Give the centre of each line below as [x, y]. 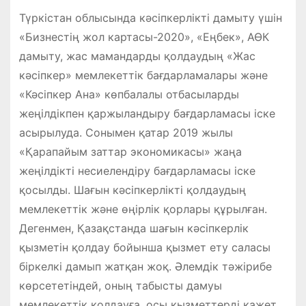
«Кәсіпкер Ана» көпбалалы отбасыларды [129, 94]
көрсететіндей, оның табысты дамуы [120, 285]
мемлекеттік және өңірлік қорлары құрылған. [143, 209]
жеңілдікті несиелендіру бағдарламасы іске [137, 170]
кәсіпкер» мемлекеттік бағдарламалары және [143, 75]
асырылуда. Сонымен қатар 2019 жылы [126, 132]
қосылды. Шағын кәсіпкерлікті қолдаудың [132, 190]
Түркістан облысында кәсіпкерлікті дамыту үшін [150, 17]
